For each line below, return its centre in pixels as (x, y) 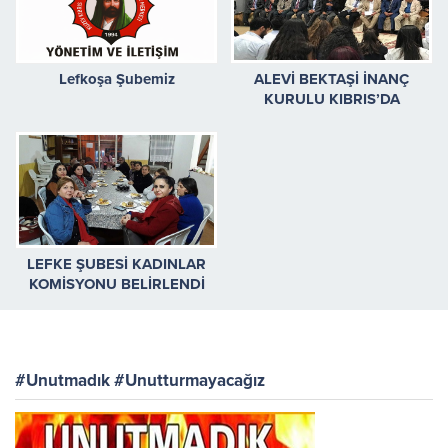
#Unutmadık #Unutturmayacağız (140, 381)
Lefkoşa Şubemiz (116, 79)
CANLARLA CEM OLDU (331, 119)
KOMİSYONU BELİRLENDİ (116, 284)
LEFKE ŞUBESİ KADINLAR (116, 264)
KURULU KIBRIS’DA (331, 99)
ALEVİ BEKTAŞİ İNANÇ (331, 79)
